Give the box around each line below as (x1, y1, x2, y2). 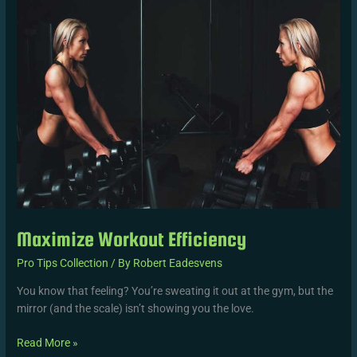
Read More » (17, 335, 79, 349)
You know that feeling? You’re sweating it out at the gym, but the (17, 284, 334, 298)
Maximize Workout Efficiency (17, 226, 247, 250)
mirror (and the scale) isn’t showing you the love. (17, 302, 255, 316)
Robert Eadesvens (133, 257, 223, 270)
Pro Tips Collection (17, 257, 109, 270)
